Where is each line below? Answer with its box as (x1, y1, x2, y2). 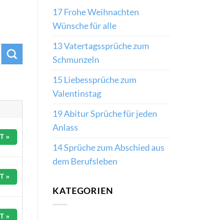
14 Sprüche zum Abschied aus (53, 142, 165, 153)
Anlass (53, 122, 78, 133)
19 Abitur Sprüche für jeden (53, 109, 157, 119)
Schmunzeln (53, 55, 99, 65)
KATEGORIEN (53, 186, 113, 196)
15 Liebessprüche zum (53, 75, 137, 85)
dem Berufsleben (53, 156, 117, 167)
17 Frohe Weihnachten (53, 7, 139, 18)
